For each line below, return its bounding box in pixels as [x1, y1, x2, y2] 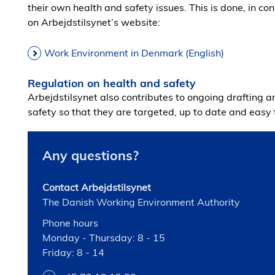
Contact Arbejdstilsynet [42, 181, 151, 193]
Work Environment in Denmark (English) [44, 47, 224, 59]
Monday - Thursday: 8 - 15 [42, 231, 165, 244]
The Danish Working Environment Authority [42, 196, 240, 208]
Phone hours [42, 217, 98, 229]
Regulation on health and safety [28, 76, 196, 90]
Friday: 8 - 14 [42, 246, 104, 258]
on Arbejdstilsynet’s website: [28, 16, 160, 28]
